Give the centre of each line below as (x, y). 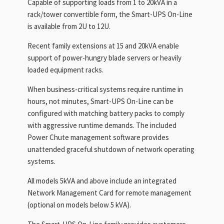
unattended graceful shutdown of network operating (111, 149)
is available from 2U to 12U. (69, 26)
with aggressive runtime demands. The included (102, 125)
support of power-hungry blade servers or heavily (104, 58)
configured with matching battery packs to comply (106, 113)
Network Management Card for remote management (109, 193)
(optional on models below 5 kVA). (79, 205)
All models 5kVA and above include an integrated (102, 181)
